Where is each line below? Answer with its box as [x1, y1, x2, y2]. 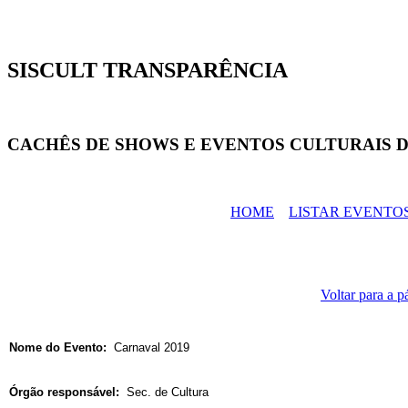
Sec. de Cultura [123, 385, 209, 400]
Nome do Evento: [9, 341, 110, 355]
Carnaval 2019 [110, 341, 200, 355]
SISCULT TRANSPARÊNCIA [7, 57, 288, 82]
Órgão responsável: [9, 385, 123, 400]
